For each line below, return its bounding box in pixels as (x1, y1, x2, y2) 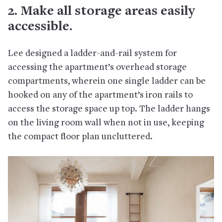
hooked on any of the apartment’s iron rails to (8, 91, 193, 101)
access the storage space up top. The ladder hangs (8, 105, 210, 114)
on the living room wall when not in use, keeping (8, 118, 204, 128)
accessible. (8, 20, 72, 35)
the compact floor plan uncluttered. (8, 132, 153, 142)
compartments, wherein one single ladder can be (8, 77, 206, 87)
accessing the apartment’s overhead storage (8, 63, 187, 73)
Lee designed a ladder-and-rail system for (8, 49, 177, 59)
